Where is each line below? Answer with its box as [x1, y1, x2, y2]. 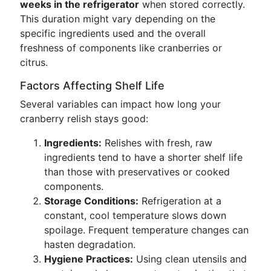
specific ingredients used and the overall [20, 27, 206, 39]
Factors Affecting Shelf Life [20, 79, 165, 92]
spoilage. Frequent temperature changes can [44, 224, 249, 236]
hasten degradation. [44, 238, 135, 250]
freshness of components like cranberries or [20, 42, 222, 54]
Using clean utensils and [133, 253, 247, 265]
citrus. [20, 56, 48, 68]
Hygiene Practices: [44, 253, 133, 265]
